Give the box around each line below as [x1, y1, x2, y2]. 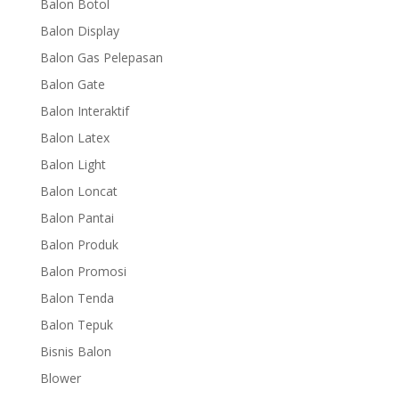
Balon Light [39, 156, 106, 173]
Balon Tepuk [39, 316, 113, 333]
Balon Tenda [39, 289, 114, 306]
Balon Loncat [39, 183, 118, 199]
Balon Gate [39, 76, 105, 93]
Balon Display [39, 22, 119, 39]
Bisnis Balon [39, 343, 111, 360]
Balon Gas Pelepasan [39, 49, 163, 66]
